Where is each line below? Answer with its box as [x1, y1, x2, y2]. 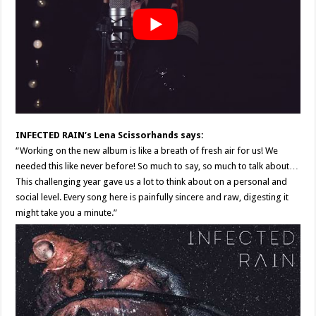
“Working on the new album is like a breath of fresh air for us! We [16, 145, 279, 157]
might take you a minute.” [16, 207, 118, 219]
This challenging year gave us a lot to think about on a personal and [16, 176, 288, 188]
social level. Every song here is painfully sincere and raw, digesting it [16, 192, 289, 203]
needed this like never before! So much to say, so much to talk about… [16, 161, 299, 172]
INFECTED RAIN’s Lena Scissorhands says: [16, 130, 205, 141]
